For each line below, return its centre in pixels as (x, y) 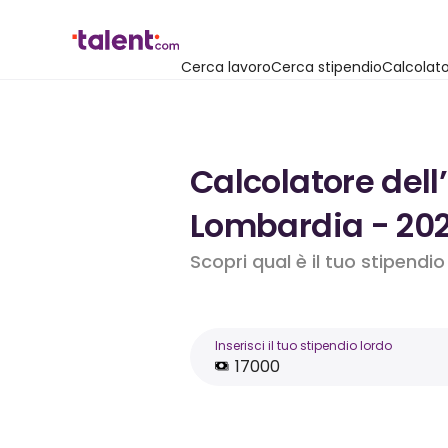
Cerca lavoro (226, 67)
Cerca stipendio (326, 67)
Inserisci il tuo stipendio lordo (303, 345)
